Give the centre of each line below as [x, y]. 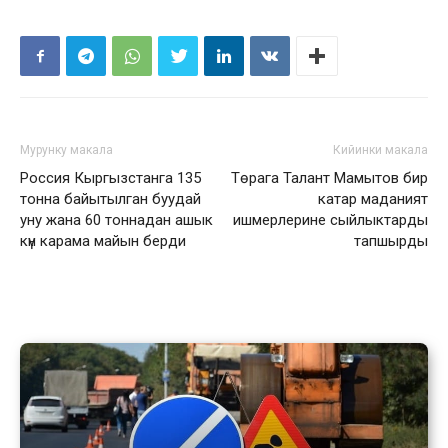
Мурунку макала [66, 150]
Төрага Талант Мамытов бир [329, 178]
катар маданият [373, 199]
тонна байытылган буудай [110, 199]
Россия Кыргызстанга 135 [110, 178]
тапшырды [391, 241]
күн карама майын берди [103, 241]
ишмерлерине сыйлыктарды [330, 220]
